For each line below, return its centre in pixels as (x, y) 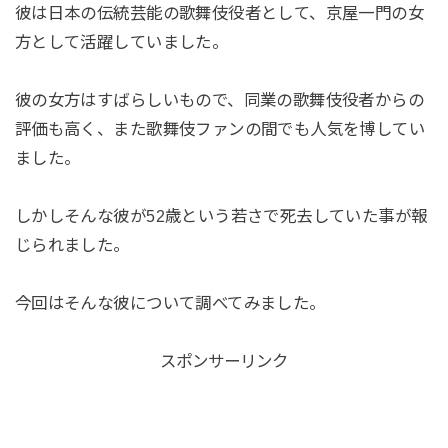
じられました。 (72, 245)
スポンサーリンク (224, 360)
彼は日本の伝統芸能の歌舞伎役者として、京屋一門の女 (219, 13)
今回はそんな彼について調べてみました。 (170, 302)
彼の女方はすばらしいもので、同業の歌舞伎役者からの (219, 100)
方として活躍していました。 (121, 42)
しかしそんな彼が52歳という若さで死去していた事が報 (221, 216)
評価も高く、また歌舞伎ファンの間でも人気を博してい (220, 129)
